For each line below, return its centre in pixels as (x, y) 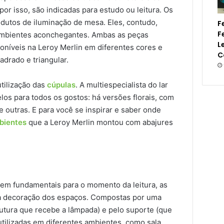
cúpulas (61, 84)
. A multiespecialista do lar (122, 84)
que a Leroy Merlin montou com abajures (100, 122)
